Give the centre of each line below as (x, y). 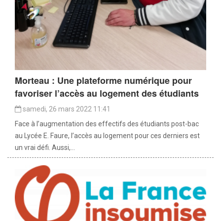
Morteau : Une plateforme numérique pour (103, 80)
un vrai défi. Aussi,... (45, 147)
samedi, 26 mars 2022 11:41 (66, 109)
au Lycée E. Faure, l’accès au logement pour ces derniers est (107, 135)
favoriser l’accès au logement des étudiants (107, 93)
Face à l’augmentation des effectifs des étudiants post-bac (107, 124)
